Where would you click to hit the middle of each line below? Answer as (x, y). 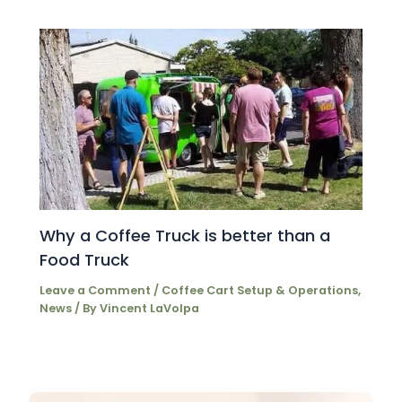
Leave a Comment (96, 290)
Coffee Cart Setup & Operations (260, 290)
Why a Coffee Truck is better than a (185, 235)
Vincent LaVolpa (150, 308)
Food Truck (85, 259)
